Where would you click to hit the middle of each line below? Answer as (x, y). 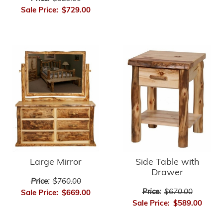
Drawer (167, 173)
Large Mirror (56, 163)
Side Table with (167, 163)
